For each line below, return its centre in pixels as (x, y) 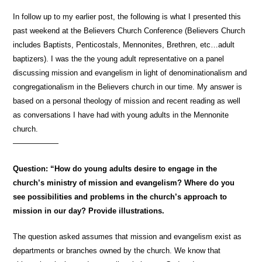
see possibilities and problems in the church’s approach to (120, 197)
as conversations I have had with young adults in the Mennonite (121, 115)
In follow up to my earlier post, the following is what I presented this (127, 17)
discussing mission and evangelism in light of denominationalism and (130, 73)
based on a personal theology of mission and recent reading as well (127, 101)
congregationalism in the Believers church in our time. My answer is (128, 87)
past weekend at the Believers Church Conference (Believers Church (129, 31)
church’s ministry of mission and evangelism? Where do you (124, 183)
